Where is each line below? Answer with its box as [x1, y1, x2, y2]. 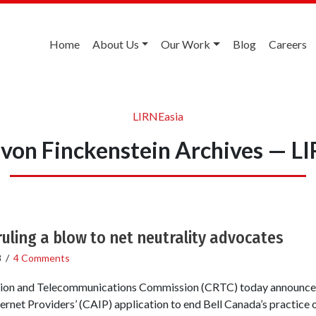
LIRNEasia [133, 109, 183, 123]
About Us [92, 37, 139, 51]
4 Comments [13, 251, 70, 264]
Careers [269, 37, 307, 51]
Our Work [161, 37, 211, 51]
